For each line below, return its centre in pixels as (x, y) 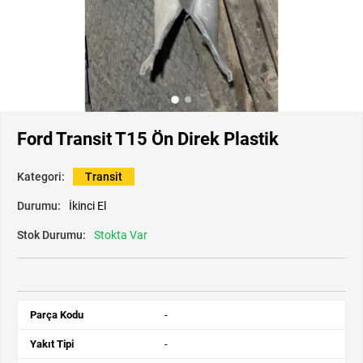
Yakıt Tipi (52, 344)
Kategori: (41, 177)
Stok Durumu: (51, 235)
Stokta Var (121, 235)
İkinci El (88, 206)
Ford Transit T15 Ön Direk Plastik (148, 139)
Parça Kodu (57, 315)
